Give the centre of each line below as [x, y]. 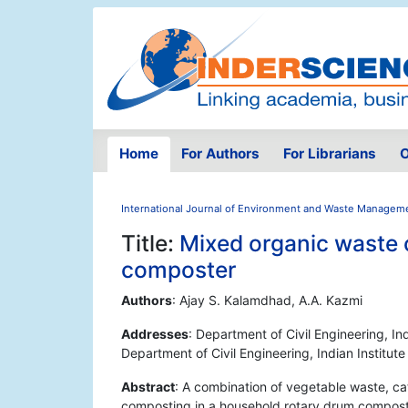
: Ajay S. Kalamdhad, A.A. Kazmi [267, 301]
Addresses [155, 334]
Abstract [148, 387]
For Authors [221, 154]
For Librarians [329, 154]
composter [178, 270]
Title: [150, 244]
